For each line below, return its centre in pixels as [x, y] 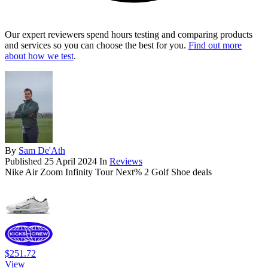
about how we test [39, 56]
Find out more [215, 45]
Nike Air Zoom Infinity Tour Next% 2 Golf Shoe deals [108, 172]
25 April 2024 [71, 162]
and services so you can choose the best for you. [97, 45]
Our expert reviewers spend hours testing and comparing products [129, 35]
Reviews [126, 162]
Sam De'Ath [42, 151]
